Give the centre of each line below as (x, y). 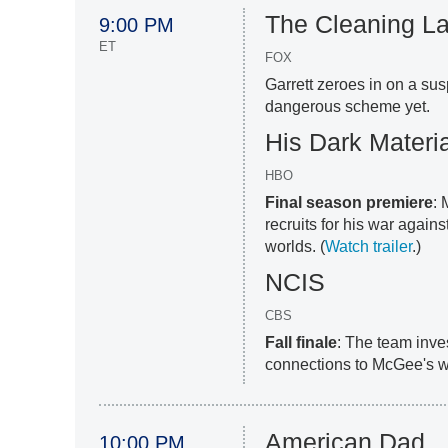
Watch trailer (369, 247)
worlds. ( (295, 247)
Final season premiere (349, 203)
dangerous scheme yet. (348, 107)
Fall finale (301, 343)
